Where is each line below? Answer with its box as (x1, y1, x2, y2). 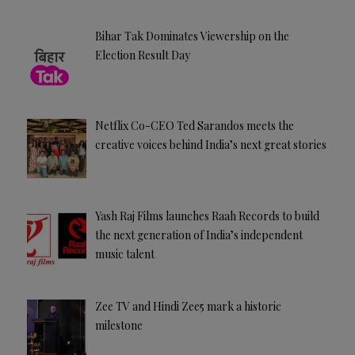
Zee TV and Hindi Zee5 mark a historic (94, 298, 281, 314)
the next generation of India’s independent (94, 227, 303, 242)
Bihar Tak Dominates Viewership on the (94, 28, 289, 44)
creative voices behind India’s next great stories (94, 137, 326, 153)
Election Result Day (94, 47, 190, 63)
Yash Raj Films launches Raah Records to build (94, 208, 319, 223)
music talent (94, 246, 155, 261)
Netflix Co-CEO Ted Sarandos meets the (94, 118, 294, 134)
